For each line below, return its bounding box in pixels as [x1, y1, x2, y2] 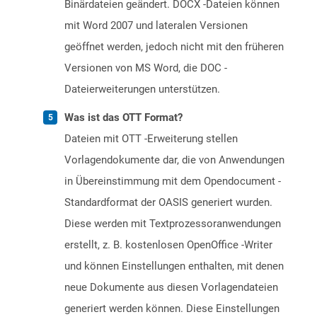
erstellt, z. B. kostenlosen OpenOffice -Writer [64, 238, 272, 252]
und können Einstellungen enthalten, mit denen [64, 260, 284, 273]
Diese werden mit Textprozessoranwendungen [64, 217, 281, 231]
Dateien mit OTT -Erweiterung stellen [64, 132, 238, 146]
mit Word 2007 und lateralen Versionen [64, 19, 248, 33]
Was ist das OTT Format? [64, 111, 183, 125]
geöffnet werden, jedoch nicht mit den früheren [64, 40, 284, 54]
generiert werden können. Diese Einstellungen [64, 302, 279, 316]
